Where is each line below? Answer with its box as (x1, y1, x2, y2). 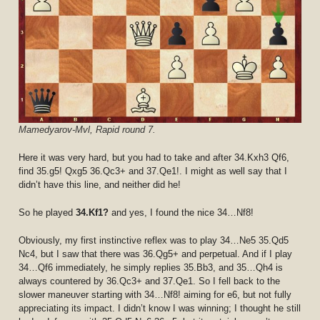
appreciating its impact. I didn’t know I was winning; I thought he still (19, 302, 301, 314)
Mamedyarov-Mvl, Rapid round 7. (19, 124, 156, 136)
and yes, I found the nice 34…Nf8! (111, 206, 254, 218)
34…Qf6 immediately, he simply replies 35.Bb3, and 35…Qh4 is (19, 261, 284, 273)
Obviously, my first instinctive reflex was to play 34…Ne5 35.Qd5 (19, 234, 289, 246)
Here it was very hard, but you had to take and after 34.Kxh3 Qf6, (19, 152, 290, 164)
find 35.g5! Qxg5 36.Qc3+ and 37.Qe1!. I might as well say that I (19, 166, 288, 177)
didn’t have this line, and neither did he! (19, 179, 181, 191)
